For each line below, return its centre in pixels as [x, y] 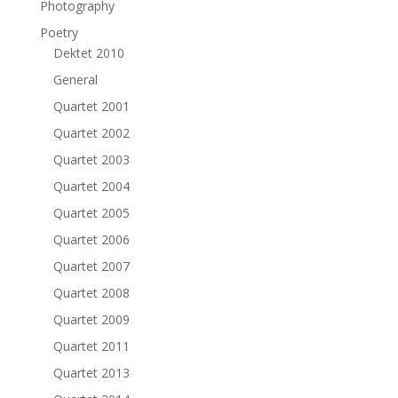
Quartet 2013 [91, 372]
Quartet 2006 [91, 239]
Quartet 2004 [91, 186]
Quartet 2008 [91, 292]
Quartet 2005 [91, 212]
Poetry [59, 32]
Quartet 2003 [91, 159]
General [75, 79]
